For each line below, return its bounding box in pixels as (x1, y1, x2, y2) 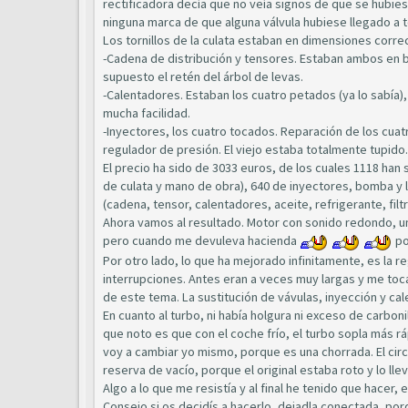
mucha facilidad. (103, 105, 190, 121)
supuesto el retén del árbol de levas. (103, 68, 303, 85)
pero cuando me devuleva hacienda (103, 232, 300, 249)
